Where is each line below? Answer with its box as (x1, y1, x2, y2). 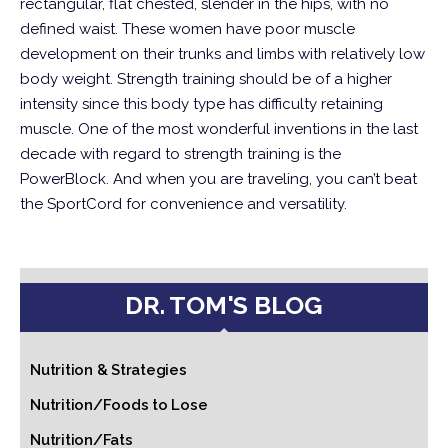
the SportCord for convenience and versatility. (20, 195, 347, 213)
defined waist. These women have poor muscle (20, 20, 355, 38)
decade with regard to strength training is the (20, 145, 341, 163)
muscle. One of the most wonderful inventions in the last (20, 120, 418, 138)
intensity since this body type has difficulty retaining (20, 95, 383, 113)
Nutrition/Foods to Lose (30, 396, 208, 414)
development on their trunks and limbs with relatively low (20, 45, 425, 63)
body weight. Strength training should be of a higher (20, 70, 392, 88)
